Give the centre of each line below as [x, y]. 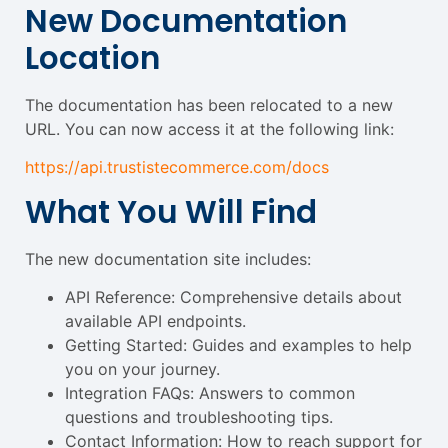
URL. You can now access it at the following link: [209, 129]
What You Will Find [171, 211]
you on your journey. [142, 369]
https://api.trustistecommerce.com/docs [177, 167]
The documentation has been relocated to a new [209, 105]
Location [92, 58]
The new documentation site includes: [168, 258]
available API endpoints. [155, 321]
